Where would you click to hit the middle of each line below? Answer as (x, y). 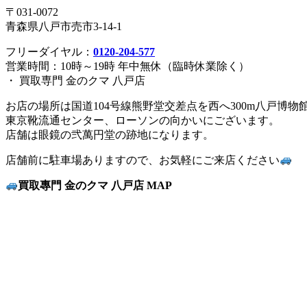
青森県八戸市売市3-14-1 (64, 26)
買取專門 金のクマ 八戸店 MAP (95, 185)
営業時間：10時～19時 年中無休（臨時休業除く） (127, 66)
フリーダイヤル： (49, 51)
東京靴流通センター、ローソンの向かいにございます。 (143, 120)
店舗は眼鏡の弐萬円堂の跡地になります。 (110, 134)
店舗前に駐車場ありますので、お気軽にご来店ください (143, 160)
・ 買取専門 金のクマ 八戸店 (75, 80)
